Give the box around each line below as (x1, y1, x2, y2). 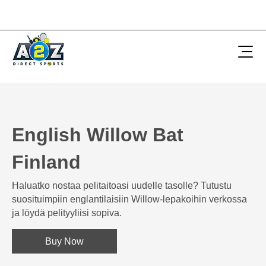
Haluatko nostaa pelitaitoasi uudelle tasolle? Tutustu (12, 180, 232, 191)
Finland (12, 151, 81, 173)
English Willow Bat (12, 124, 183, 145)
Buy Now (45, 236, 84, 246)
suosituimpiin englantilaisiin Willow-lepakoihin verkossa (12, 194, 247, 204)
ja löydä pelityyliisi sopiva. (12, 208, 122, 218)
